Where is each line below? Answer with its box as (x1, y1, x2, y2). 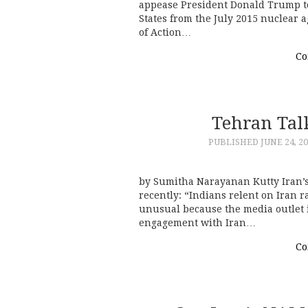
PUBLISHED (208, 136, 261, 147)
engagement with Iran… (139, 217, 256, 229)
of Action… (139, 26, 191, 38)
